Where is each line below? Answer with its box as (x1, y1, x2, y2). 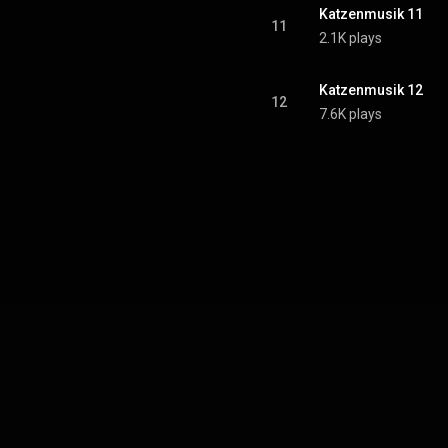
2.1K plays (319, 30, 382, 46)
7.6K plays (319, 106, 382, 122)
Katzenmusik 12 (319, 82, 423, 98)
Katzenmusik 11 (319, 6, 423, 22)
